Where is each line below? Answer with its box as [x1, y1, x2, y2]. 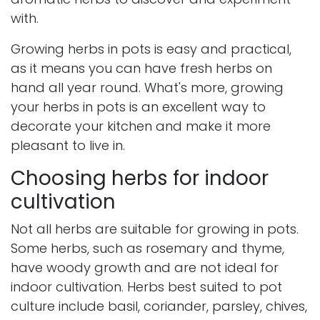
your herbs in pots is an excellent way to [11, 98, 266, 116]
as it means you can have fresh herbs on [11, 59, 272, 78]
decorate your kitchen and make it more [11, 117, 271, 136]
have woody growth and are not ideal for [11, 259, 279, 277]
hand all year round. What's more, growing [11, 79, 284, 97]
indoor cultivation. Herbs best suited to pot [11, 278, 282, 296]
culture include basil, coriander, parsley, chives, [11, 297, 307, 316]
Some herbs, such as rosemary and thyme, [11, 239, 284, 258]
